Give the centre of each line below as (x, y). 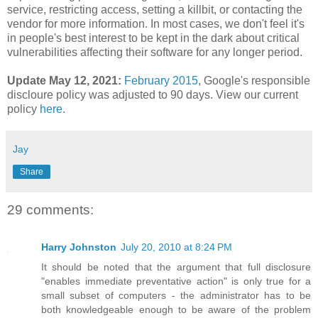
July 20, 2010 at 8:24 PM (176, 247)
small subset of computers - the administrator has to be (176, 295)
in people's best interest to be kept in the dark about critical (153, 38)
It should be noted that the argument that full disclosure (176, 267)
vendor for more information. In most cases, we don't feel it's (156, 24)
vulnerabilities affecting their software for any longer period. (155, 53)
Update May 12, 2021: (66, 81)
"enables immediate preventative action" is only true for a (176, 281)
